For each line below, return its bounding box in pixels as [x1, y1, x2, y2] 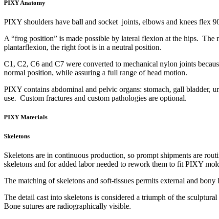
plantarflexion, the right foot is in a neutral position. [4, 43, 161, 52]
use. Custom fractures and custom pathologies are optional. [4, 94, 187, 103]
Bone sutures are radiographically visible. [4, 201, 131, 210]
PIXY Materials [4, 113, 47, 121]
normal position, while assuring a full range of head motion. [4, 68, 187, 77]
